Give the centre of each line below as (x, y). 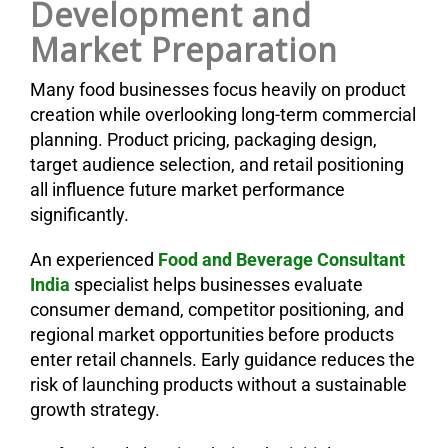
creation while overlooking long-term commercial (223, 114)
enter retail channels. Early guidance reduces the (222, 359)
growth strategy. (95, 409)
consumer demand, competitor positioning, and (217, 309)
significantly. (79, 214)
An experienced (94, 259)
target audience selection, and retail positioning (217, 164)
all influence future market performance (187, 189)
